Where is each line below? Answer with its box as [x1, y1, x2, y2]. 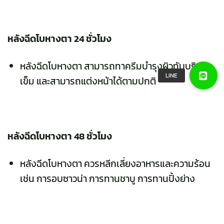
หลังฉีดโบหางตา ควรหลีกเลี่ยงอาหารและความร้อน [19, 156, 210, 171]
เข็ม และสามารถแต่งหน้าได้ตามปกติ [19, 73, 156, 88]
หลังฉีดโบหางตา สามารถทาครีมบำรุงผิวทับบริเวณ [19, 58, 212, 73]
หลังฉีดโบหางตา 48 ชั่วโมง [7, 128, 112, 143]
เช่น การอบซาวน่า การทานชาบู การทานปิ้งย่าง [19, 171, 195, 186]
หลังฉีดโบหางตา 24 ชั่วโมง [7, 31, 111, 46]
